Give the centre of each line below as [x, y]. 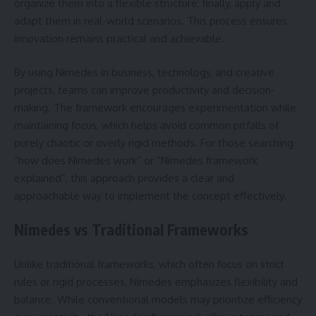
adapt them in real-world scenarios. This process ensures [151, 21]
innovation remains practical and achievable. [119, 38]
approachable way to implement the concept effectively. [150, 195]
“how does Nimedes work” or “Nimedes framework [136, 160]
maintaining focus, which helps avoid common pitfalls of [146, 125]
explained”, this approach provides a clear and [124, 178]
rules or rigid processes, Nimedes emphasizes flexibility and [156, 281]
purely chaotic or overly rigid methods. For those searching [154, 142]
